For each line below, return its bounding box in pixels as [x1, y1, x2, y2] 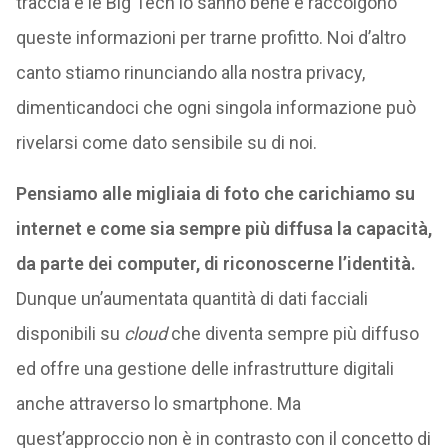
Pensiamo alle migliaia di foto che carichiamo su [15, 183, 415, 204]
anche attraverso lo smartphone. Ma [15, 393, 301, 414]
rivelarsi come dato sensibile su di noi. [15, 132, 317, 153]
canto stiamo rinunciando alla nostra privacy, [15, 62, 365, 83]
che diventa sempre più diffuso [166, 323, 419, 344]
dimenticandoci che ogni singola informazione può [15, 97, 416, 118]
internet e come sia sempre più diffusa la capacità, [15, 218, 432, 239]
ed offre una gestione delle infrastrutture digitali [15, 358, 394, 379]
